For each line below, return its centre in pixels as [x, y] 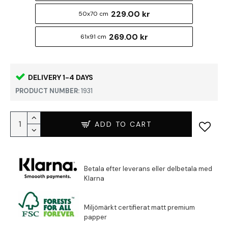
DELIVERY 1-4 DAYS [61, 77]
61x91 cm [93, 37]
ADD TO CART [123, 124]
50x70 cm [93, 14]
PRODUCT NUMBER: [47, 91]
